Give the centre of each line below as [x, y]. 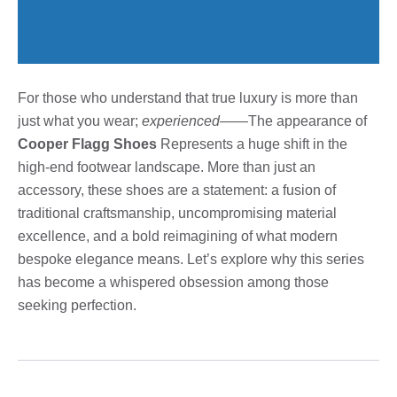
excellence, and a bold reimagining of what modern [178, 236]
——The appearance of [293, 121]
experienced [181, 121]
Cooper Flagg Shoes [87, 144]
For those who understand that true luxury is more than [188, 97]
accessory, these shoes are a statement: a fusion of [177, 190]
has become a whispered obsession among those [173, 282]
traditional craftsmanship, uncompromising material [177, 213]
